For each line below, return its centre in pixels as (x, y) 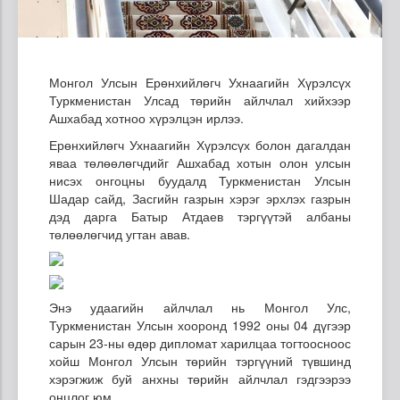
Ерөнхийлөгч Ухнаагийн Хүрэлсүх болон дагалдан (200, 144)
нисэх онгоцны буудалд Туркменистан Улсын (200, 180)
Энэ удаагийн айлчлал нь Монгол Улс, (200, 307)
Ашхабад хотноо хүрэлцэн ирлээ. (146, 117)
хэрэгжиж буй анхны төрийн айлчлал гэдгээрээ (200, 378)
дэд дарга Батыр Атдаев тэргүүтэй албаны (200, 216)
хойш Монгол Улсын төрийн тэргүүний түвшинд (200, 360)
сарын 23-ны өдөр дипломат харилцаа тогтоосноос (200, 342)
